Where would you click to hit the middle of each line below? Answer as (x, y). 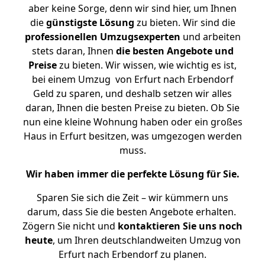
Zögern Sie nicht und (70, 226)
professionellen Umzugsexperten (102, 37)
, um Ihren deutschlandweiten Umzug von (146, 240)
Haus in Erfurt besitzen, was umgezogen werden (132, 136)
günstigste (71, 22)
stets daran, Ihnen (74, 51)
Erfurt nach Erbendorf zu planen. (132, 254)
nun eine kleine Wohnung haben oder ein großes (132, 122)
